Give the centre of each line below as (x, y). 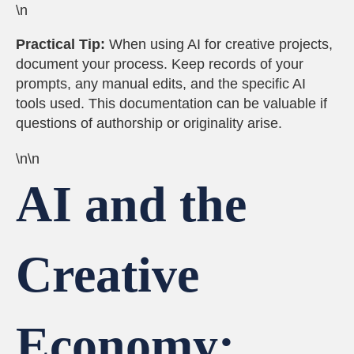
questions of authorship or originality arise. (149, 123)
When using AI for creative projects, (219, 44)
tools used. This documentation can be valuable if (171, 104)
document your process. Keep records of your (160, 64)
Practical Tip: (60, 44)
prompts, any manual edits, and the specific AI (161, 84)
